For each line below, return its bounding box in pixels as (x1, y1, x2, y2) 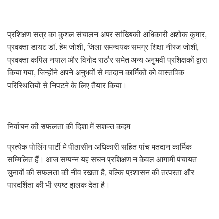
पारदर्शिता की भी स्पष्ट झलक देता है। (7, 178, 110, 190)
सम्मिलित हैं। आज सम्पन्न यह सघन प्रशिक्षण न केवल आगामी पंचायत (7, 153, 197, 165)
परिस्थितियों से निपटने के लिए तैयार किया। (7, 79, 127, 90)
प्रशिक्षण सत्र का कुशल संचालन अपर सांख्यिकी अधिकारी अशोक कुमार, (7, 28, 207, 40)
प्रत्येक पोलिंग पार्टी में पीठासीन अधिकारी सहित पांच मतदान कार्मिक (7, 140, 192, 152)
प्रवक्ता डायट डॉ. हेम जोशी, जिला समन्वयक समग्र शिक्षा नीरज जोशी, (7, 41, 199, 52)
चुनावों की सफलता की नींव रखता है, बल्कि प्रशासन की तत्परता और (7, 166, 194, 177)
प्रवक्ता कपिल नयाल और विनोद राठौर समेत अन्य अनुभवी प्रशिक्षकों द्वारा (7, 53, 207, 65)
